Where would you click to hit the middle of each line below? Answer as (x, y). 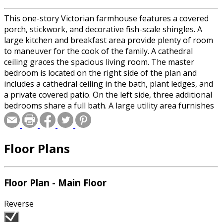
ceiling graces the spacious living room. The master (99, 62)
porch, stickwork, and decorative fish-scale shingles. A (103, 29)
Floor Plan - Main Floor (55, 183)
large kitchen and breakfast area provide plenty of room (109, 40)
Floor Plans (37, 148)
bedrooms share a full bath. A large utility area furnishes (109, 105)
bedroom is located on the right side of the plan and (100, 73)
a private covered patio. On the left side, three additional (108, 94)
